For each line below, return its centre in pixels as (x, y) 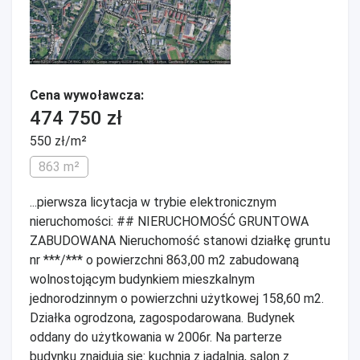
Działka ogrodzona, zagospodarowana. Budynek (162, 318)
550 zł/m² (58, 141)
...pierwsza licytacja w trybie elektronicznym (153, 202)
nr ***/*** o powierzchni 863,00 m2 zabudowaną (164, 260)
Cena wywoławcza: (87, 95)
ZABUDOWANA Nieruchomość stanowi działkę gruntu (180, 241)
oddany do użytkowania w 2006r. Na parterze (156, 337)
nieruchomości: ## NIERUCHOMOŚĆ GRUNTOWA (169, 221)
